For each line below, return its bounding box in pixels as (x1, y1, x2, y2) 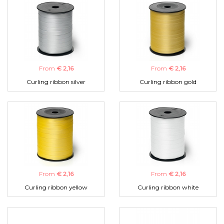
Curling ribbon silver (26, 78, 85, 86)
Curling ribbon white (137, 183, 198, 191)
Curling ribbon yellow (24, 183, 87, 191)
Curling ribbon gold (139, 78, 196, 86)
